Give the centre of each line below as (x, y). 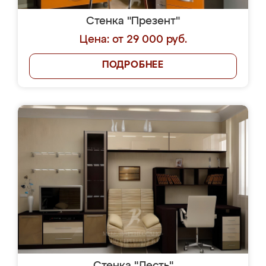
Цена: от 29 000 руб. (133, 40)
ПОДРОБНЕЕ (133, 65)
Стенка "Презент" (133, 21)
